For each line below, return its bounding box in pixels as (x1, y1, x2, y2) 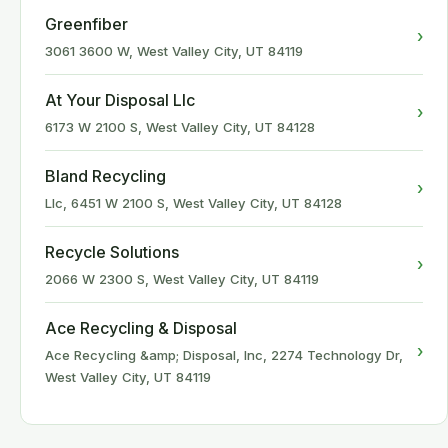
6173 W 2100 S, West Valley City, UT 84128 (45, 119, 315, 135)
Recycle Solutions (45, 242, 179, 262)
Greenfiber (45, 14, 128, 34)
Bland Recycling (45, 166, 166, 186)
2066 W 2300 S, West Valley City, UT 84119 (45, 271, 319, 287)
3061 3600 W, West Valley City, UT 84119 (45, 43, 303, 59)
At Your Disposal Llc (45, 90, 195, 110)
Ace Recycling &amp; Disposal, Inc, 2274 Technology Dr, (45, 347, 403, 363)
